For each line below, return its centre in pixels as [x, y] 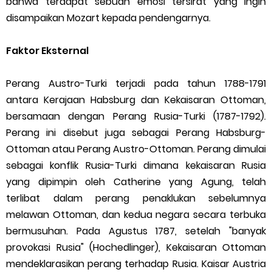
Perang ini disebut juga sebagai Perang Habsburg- [136, 133]
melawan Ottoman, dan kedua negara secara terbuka [136, 215]
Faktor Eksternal [47, 51]
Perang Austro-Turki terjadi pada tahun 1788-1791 [136, 84]
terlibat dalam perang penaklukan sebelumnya [136, 199]
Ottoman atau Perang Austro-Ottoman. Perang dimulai [136, 149]
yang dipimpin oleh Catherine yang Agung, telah [136, 182]
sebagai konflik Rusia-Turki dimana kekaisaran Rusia [136, 166]
